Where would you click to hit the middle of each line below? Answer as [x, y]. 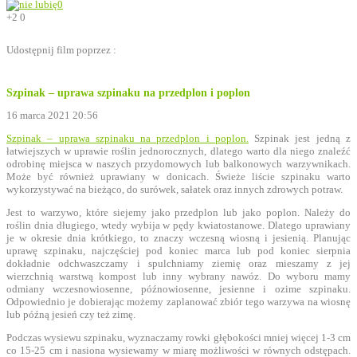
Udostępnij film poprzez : [61, 50]
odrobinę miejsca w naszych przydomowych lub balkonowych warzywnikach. [178, 163]
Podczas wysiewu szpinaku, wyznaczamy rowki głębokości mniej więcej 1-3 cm [178, 337]
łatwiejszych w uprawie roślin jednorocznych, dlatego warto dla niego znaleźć [178, 151]
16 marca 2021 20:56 [52, 115]
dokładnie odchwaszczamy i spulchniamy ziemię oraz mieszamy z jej [178, 263]
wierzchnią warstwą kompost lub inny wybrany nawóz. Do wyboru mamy [178, 276]
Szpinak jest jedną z [300, 138]
